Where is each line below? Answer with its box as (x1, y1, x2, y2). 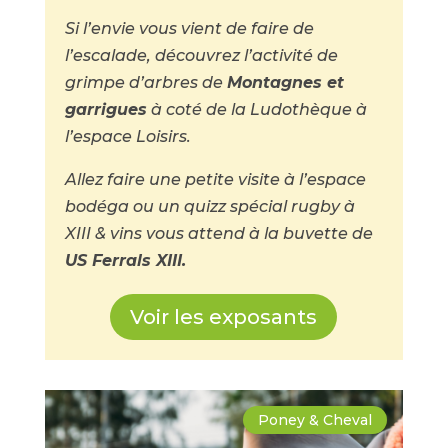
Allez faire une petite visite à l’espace (64, 170, 366, 189)
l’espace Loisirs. (64, 127, 195, 146)
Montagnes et (226, 73, 344, 92)
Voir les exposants (130, 305, 318, 329)
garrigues (64, 100, 147, 119)
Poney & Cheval (258, 411, 373, 429)
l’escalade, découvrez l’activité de (64, 46, 338, 65)
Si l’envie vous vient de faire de (64, 19, 314, 38)
